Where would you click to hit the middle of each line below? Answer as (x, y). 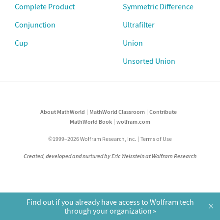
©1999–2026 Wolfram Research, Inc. (92, 139)
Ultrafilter (139, 24)
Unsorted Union (149, 61)
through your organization (108, 211)
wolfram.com (134, 122)
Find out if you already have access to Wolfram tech (110, 202)
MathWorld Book (91, 122)
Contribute (163, 112)
